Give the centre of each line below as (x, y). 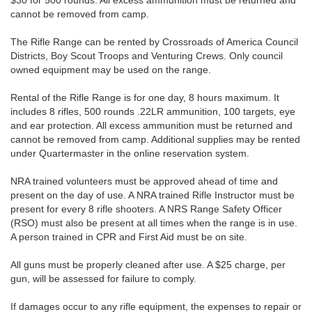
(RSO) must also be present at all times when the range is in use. (154, 223)
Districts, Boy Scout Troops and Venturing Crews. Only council (147, 56)
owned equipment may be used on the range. (111, 70)
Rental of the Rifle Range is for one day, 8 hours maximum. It (145, 98)
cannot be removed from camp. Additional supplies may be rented (155, 140)
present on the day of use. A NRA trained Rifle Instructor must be (153, 195)
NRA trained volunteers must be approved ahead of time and (144, 181)
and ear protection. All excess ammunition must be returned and (151, 126)
